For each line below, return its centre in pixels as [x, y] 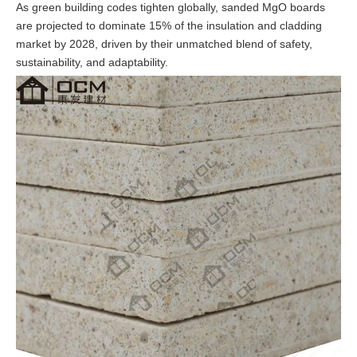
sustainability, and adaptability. [92, 62]
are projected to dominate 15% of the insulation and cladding [169, 25]
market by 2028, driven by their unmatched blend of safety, [164, 44]
